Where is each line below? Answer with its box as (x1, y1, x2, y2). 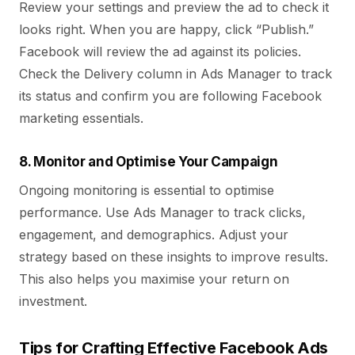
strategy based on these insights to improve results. (19, 249, 328, 265)
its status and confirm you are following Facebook (19, 88, 322, 104)
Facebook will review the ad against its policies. (19, 44, 301, 59)
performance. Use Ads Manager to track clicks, (19, 204, 306, 220)
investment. (19, 293, 87, 309)
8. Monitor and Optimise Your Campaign (19, 154, 278, 170)
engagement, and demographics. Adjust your (19, 227, 288, 242)
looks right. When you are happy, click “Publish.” (19, 21, 314, 37)
